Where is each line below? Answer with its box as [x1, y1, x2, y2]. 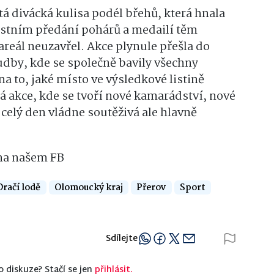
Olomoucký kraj [54, 180, 123, 195]
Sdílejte [106, 231, 138, 246]
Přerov [136, 180, 166, 195]
